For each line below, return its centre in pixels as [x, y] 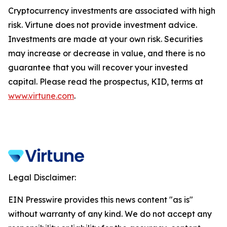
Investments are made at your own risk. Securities [105, 39]
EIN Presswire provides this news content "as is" [101, 200]
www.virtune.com [41, 96]
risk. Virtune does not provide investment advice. [103, 25]
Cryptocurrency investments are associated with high [112, 11]
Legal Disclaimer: [42, 177]
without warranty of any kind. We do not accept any [110, 214]
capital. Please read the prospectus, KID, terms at [106, 82]
